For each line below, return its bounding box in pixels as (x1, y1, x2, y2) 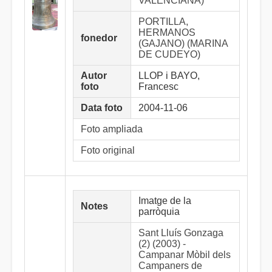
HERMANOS (138, 27, 195, 38)
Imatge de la (138, 195, 191, 206)
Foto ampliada (81, 124, 143, 134)
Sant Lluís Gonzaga (138, 228, 223, 238)
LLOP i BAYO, (138, 70, 200, 81)
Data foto (81, 103, 123, 113)
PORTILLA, (138, 16, 188, 27)
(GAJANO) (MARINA (138, 38, 228, 49)
